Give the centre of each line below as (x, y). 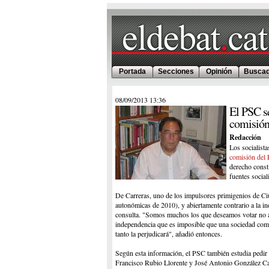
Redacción (245, 137)
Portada (132, 71)
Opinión (219, 71)
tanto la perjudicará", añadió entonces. (168, 234)
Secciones (176, 71)
